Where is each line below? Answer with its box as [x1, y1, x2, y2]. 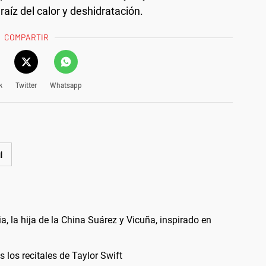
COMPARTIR [4, 31, 49, 42]
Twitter [15, 80, 37, 89]
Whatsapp [49, 80, 82, 89]
